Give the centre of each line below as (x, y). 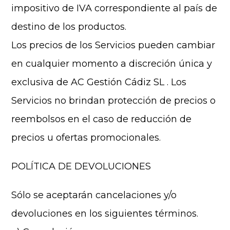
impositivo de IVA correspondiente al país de (114, 8)
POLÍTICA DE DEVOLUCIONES (81, 166)
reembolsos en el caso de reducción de (102, 119)
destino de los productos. (69, 27)
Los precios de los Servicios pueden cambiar (113, 45)
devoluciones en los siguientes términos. (105, 214)
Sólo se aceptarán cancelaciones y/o (94, 195)
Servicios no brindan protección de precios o (114, 101)
